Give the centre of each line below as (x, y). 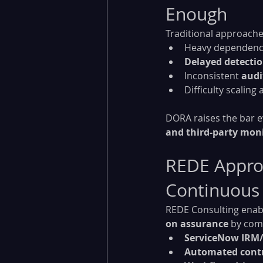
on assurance (197, 223)
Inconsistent (213, 75)
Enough (196, 14)
